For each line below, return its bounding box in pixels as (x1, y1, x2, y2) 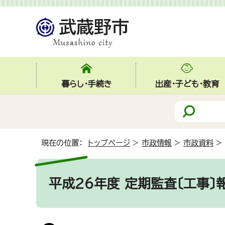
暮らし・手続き (61, 80, 112, 88)
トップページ (88, 139, 130, 147)
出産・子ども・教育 (155, 80, 219, 88)
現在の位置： (41, 139, 88, 147)
